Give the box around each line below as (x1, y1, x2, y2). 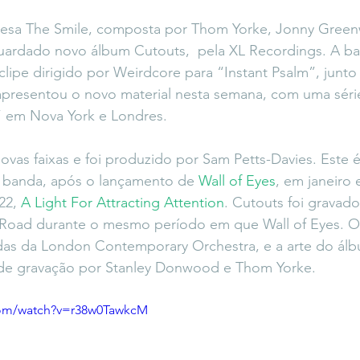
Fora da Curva (258, 11, 329, 27)
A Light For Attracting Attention (21, 194, 224, 211)
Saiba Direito (2, 76, 66, 91)
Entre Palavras (156, 11, 226, 27)
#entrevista (69, 11, 124, 27)
